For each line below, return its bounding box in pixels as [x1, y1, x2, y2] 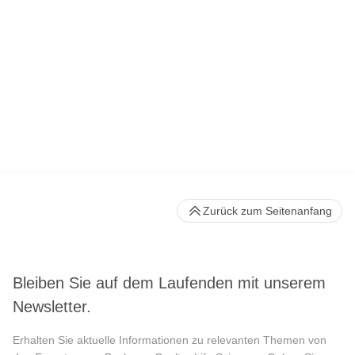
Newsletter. [13, 297, 91, 315]
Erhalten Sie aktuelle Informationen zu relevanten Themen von [13, 333, 326, 346]
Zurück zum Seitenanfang [203, 204, 332, 218]
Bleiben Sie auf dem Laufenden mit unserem [13, 273, 326, 292]
